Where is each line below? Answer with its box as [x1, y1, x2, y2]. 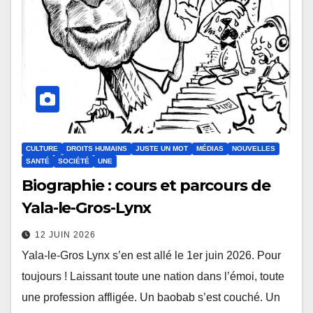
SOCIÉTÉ [58, 157, 89, 166]
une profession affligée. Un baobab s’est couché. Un [22, 291, 280, 304]
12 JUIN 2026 [35, 230, 96, 240]
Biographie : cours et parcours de [22, 176, 270, 196]
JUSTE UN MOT [136, 145, 188, 153]
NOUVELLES [232, 145, 275, 153]
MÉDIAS [196, 145, 224, 153]
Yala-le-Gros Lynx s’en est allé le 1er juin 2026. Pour [22, 249, 281, 262]
